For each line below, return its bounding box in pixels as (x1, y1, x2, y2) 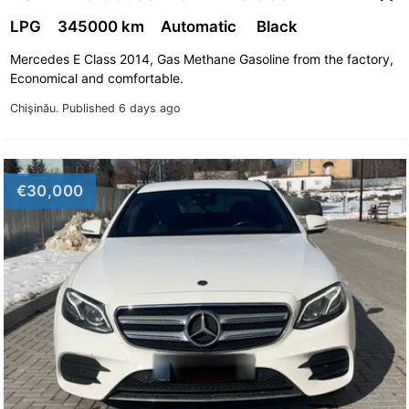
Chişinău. (9, 100, 62, 115)
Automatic (160, 16, 244, 36)
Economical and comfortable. (9, 69, 187, 86)
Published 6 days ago (61, 100, 181, 115)
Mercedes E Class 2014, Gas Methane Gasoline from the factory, (9, 50, 393, 67)
